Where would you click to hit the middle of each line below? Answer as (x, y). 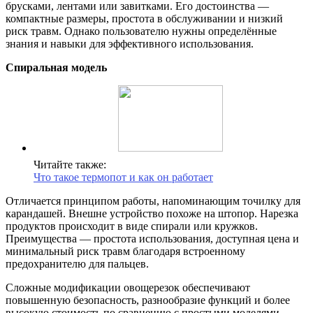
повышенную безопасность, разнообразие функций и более (148, 300)
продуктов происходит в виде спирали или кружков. (132, 226)
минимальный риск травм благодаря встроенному (125, 251)
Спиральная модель (56, 67)
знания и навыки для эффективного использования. (130, 43)
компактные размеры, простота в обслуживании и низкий (144, 18)
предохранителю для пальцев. (77, 263)
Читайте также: (70, 164)
